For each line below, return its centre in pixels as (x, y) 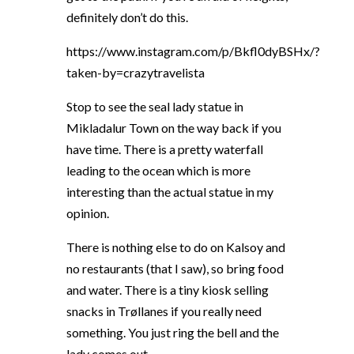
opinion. (89, 213)
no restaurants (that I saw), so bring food (175, 268)
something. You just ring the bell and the (173, 332)
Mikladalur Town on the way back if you (174, 127)
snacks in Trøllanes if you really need (164, 311)
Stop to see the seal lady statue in (155, 106)
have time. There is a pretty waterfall (165, 149)
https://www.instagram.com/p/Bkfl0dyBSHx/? (193, 51)
